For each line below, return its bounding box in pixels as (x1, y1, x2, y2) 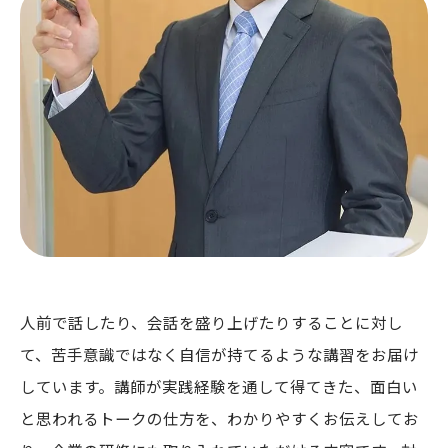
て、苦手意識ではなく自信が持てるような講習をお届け (20, 342, 419, 365)
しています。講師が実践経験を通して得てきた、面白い (20, 374, 418, 397)
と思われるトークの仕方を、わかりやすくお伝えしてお (20, 406, 419, 429)
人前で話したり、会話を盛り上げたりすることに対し (20, 310, 403, 333)
